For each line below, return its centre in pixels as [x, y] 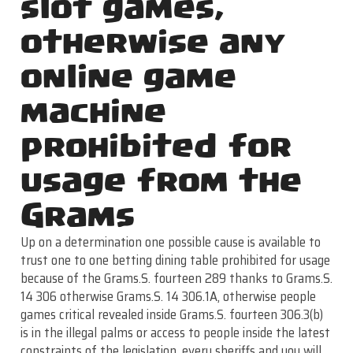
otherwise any [153, 42]
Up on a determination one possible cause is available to [170, 242]
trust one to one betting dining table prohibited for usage [175, 260]
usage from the [161, 180]
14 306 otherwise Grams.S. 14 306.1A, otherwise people [168, 296]
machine [93, 111]
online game [128, 76]
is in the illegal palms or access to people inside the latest [175, 332]
